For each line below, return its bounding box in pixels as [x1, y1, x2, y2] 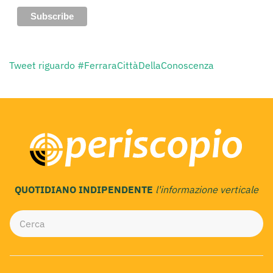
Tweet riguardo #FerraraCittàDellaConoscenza [9, 58, 214, 71]
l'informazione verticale [155, 183, 258, 196]
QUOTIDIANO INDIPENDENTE [15, 183, 155, 196]
